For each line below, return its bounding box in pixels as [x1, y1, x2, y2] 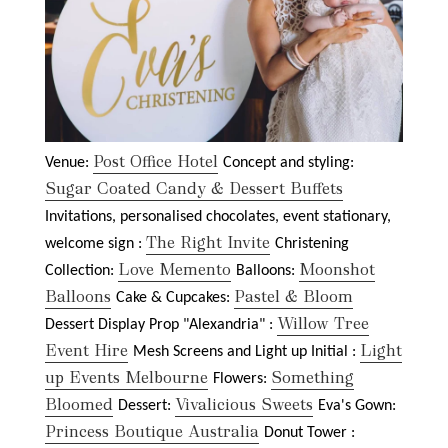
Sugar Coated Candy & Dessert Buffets [45, 178, 343, 200]
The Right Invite [146, 232, 270, 254]
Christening [275, 236, 349, 253]
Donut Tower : [264, 425, 355, 442]
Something [271, 367, 354, 389]
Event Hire [45, 340, 128, 362]
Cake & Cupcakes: [116, 290, 234, 307]
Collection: [45, 263, 118, 280]
